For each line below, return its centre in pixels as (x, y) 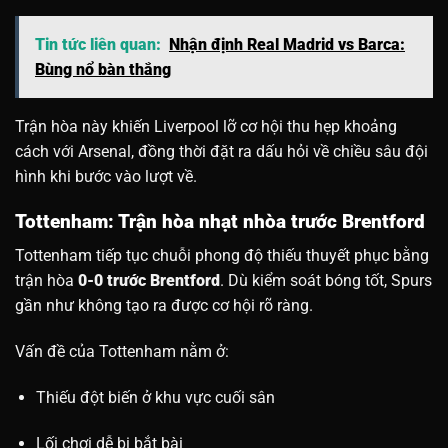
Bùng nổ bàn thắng (103, 69)
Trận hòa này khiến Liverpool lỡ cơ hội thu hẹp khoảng (206, 126)
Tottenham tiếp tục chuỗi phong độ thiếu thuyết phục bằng (222, 256)
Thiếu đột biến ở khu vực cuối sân (155, 397)
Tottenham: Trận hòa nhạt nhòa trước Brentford (220, 221)
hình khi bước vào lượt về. (106, 176)
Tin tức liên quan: (98, 44)
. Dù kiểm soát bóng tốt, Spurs (326, 281)
